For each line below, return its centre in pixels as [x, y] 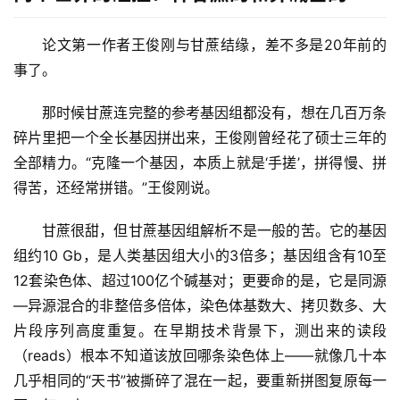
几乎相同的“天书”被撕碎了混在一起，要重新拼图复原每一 [200, 381]
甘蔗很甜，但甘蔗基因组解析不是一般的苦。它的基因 [214, 231]
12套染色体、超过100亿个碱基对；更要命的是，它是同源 [200, 281]
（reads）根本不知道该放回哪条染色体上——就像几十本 [200, 356]
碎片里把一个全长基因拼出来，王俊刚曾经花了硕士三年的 [200, 138]
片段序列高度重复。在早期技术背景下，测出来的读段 [200, 331]
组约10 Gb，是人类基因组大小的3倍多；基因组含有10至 [200, 256]
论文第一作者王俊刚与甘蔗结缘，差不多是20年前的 [214, 45]
